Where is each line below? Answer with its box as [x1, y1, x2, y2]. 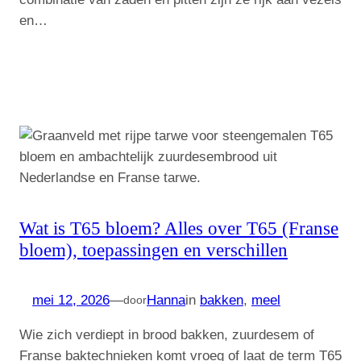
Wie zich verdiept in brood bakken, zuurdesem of [19, 326, 314, 342]
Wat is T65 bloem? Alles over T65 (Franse [19, 217, 338, 239]
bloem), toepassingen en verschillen [19, 239, 288, 260]
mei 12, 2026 [32, 292, 110, 308]
